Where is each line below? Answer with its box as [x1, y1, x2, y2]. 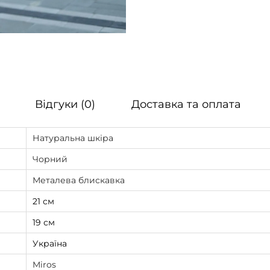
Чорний [33, 153, 67, 165]
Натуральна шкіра [33, 132, 113, 143]
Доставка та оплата [131, 97, 241, 111]
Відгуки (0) [34, 97, 95, 111]
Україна [33, 237, 67, 249]
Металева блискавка [33, 174, 125, 186]
